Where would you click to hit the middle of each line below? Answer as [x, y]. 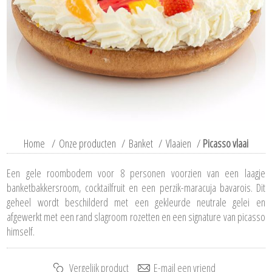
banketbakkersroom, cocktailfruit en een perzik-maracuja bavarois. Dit [136, 187]
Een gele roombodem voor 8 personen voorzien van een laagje [136, 173]
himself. [21, 231]
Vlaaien [178, 143]
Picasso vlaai [226, 143]
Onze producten [87, 143]
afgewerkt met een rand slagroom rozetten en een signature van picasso [136, 216]
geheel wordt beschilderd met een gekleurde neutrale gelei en [136, 202]
